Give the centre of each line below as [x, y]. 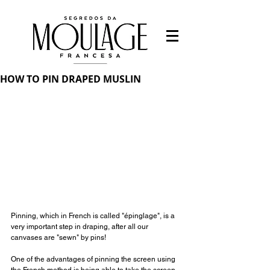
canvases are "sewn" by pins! [58, 238]
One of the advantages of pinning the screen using [94, 259]
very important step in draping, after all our [80, 227]
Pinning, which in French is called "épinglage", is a [94, 216]
